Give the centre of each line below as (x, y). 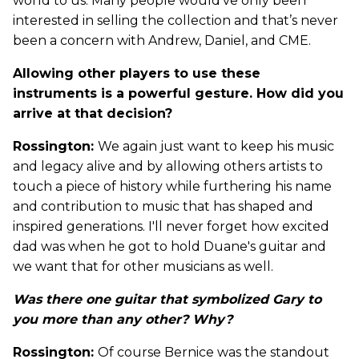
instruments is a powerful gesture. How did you (178, 93)
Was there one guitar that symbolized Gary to (167, 299)
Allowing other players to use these (137, 73)
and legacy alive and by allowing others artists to (168, 166)
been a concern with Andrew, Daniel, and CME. (162, 40)
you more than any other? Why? (123, 319)
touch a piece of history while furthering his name (172, 186)
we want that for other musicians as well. (143, 266)
